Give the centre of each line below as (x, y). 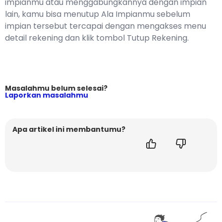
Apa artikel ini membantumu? (69, 130)
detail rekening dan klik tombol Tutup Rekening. (97, 38)
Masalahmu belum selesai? (56, 88)
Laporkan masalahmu (47, 95)
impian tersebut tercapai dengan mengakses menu (106, 26)
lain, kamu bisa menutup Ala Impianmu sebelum (98, 14)
